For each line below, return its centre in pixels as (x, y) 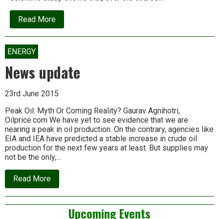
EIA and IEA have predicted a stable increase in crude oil (101, 139)
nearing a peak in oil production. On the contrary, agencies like (109, 130)
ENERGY (22, 52)
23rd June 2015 (32, 94)
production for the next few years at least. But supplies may (107, 148)
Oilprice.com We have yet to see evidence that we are (97, 120)
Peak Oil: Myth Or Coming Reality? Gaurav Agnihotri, (92, 111)
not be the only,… (33, 157)
